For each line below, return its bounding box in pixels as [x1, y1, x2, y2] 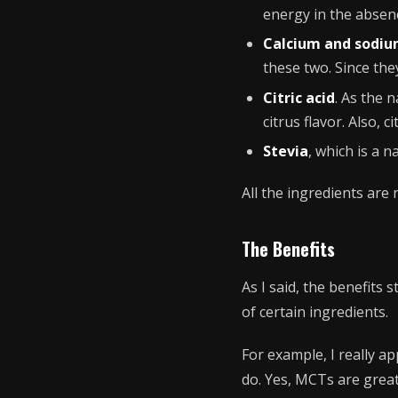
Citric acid [263, 87, 335, 107]
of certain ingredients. [242, 302, 388, 322]
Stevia [263, 141, 308, 162]
